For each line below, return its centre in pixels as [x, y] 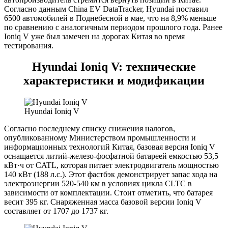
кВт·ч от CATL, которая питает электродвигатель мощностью [111, 165]
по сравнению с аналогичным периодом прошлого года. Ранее [113, 27]
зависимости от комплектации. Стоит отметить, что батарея [108, 193]
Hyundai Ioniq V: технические [114, 67]
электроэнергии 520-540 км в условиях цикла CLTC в [98, 184]
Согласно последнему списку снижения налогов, [90, 129]
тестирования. [29, 45]
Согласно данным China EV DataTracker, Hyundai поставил [106, 9]
